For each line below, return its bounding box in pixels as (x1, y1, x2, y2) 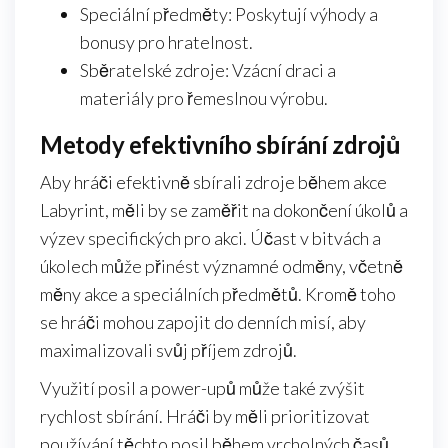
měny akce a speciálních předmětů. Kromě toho (40, 283, 396, 306)
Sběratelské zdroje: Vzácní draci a (80, 59, 336, 82)
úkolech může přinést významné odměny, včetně (40, 255, 403, 278)
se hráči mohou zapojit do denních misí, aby (40, 311, 366, 334)
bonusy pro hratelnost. (80, 31, 253, 54)
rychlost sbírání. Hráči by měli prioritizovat (40, 405, 370, 428)
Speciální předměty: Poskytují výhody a (80, 3, 378, 26)
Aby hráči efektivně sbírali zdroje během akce (40, 171, 387, 194)
